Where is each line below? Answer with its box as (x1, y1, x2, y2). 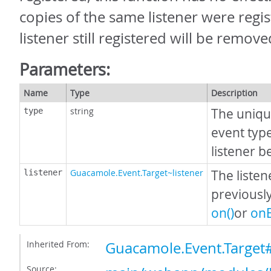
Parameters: (19, 58, 111, 80)
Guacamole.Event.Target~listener (70, 167, 203, 178)
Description (211, 87, 258, 99)
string (70, 105, 94, 117)
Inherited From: (27, 238, 90, 250)
